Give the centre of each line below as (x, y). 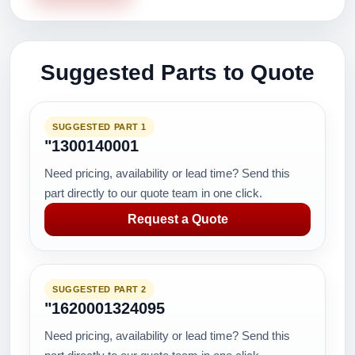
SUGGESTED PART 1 (99, 127)
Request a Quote (177, 219)
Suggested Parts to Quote (177, 73)
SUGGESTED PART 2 (99, 289)
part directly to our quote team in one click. (153, 193)
